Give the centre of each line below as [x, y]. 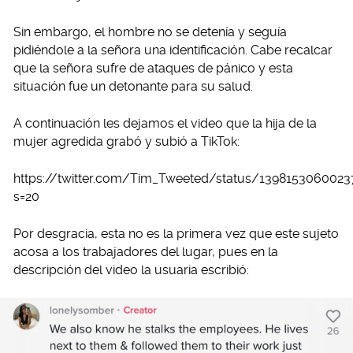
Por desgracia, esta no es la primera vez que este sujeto [176, 233]
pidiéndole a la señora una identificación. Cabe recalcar [173, 50]
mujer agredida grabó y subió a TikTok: [126, 141]
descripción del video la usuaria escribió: [131, 269]
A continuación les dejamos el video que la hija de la [165, 123]
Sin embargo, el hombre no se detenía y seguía [150, 32]
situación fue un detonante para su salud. [133, 86]
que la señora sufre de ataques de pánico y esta [153, 68]
